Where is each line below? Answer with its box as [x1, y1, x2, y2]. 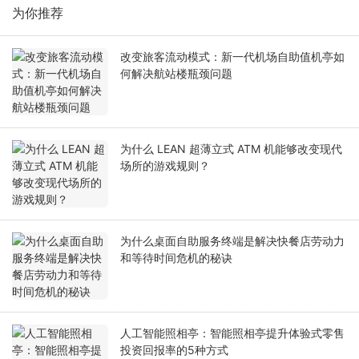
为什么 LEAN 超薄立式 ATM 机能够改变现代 [120, 142, 342, 156]
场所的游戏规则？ [120, 159, 210, 173]
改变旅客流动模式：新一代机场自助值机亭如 [120, 50, 345, 64]
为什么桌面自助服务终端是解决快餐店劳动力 [120, 234, 345, 248]
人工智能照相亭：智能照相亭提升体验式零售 [120, 326, 345, 341]
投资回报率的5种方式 [120, 343, 228, 357]
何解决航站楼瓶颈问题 [120, 67, 232, 81]
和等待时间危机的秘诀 [120, 251, 232, 265]
